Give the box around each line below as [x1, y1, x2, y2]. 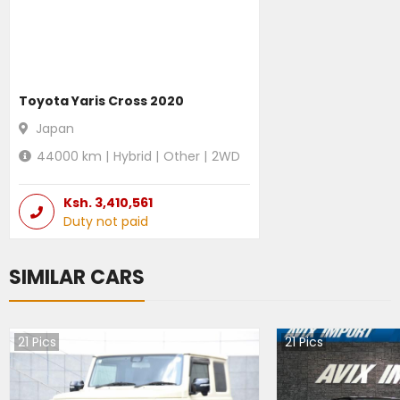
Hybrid [113, 146, 152, 165]
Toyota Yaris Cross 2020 [19, 91, 184, 110]
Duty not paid [63, 212, 148, 230]
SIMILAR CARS [9, 262, 145, 291]
